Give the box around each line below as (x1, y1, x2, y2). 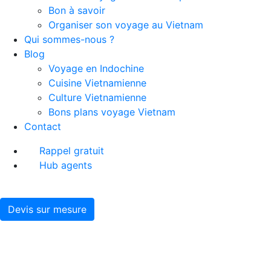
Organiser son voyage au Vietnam (48, 18, 203, 31)
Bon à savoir (48, 4, 105, 16)
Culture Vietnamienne (48, 91, 146, 103)
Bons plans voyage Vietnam (48, 105, 175, 118)
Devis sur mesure (8, 203, 87, 215)
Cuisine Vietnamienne (48, 76, 146, 89)
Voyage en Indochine (48, 62, 144, 74)
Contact (24, 120, 61, 132)
